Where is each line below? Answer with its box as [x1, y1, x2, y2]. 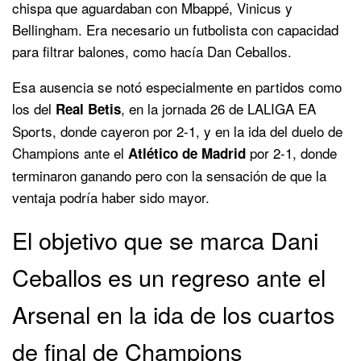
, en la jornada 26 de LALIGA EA [121, 98, 316, 118]
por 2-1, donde [246, 142, 337, 163]
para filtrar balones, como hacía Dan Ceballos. [12, 40, 292, 61]
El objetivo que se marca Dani [12, 222, 318, 256]
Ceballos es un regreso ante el [12, 259, 326, 293]
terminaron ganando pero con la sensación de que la [12, 164, 326, 185]
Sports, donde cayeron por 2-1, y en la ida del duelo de [12, 120, 342, 141]
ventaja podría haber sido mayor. [12, 186, 210, 207]
